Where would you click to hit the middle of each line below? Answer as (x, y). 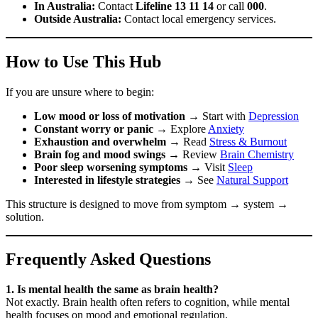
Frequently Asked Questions (108, 259)
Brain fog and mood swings (100, 154)
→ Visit (208, 167)
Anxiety (226, 128)
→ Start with (217, 116)
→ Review (193, 154)
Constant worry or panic (94, 128)
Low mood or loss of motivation (110, 116)
